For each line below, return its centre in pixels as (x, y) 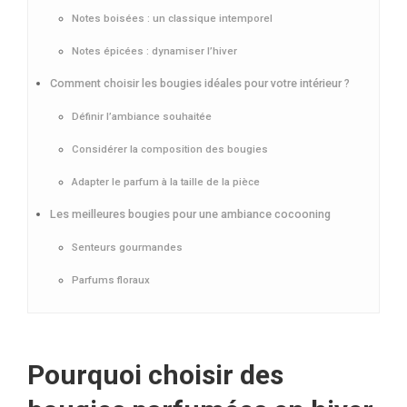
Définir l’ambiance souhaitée (142, 116)
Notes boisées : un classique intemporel (172, 18)
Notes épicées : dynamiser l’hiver (154, 51)
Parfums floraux (111, 280)
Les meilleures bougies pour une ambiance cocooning (190, 214)
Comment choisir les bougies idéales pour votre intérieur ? (200, 83)
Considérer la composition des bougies (170, 149)
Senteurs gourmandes (127, 247)
